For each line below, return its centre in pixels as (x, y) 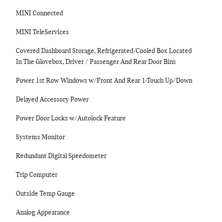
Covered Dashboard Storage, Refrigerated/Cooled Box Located (104, 51)
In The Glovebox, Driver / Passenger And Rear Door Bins (96, 62)
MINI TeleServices (42, 32)
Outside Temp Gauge (45, 194)
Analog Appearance (43, 213)
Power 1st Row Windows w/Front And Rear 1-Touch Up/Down (104, 81)
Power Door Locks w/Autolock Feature (71, 119)
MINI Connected (39, 14)
